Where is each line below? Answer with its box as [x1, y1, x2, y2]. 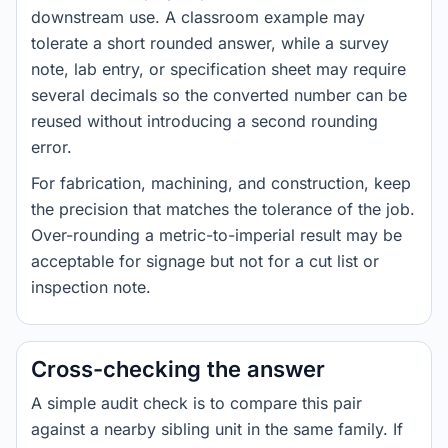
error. [31, 137, 72, 157]
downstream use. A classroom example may [31, 7, 365, 27]
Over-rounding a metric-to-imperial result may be [31, 225, 402, 245]
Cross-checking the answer [31, 356, 325, 382]
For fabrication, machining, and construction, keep [31, 173, 411, 193]
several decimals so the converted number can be [31, 85, 407, 105]
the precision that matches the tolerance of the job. [31, 199, 415, 219]
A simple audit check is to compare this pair [31, 393, 362, 413]
